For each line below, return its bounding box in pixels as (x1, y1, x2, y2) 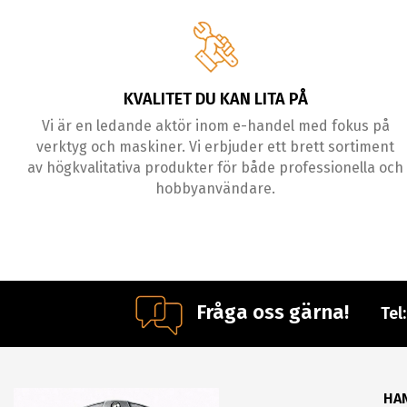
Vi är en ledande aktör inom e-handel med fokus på (41, 117, 390, 135)
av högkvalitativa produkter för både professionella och (27, 159, 404, 177)
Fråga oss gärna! (183, 300, 353, 325)
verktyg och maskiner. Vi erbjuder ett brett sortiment (36, 138, 395, 156)
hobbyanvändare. (155, 180, 276, 198)
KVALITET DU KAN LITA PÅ (123, 89, 308, 110)
